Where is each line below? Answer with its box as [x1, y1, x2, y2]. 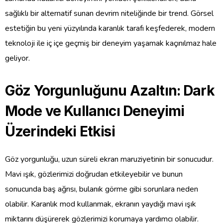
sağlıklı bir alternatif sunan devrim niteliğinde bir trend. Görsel [5, 7, 214, 19]
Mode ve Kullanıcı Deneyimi [5, 102, 185, 119]
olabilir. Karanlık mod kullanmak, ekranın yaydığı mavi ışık [5, 198, 196, 210]
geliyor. [5, 52, 30, 64]
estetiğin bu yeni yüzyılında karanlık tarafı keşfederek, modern [5, 22, 215, 34]
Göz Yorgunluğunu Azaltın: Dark [5, 82, 215, 99]
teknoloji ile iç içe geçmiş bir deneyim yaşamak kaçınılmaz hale [5, 37, 217, 49]
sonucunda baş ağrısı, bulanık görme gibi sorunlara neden [5, 183, 198, 195]
